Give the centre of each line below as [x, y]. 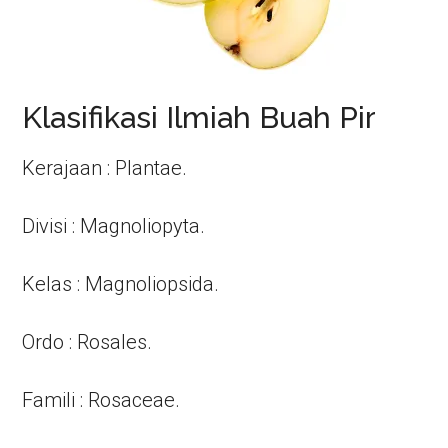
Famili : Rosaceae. [101, 400]
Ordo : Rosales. [87, 342]
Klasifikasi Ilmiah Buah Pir [199, 117]
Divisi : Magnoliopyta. [114, 226]
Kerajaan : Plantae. [105, 168]
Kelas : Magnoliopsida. [121, 284]
